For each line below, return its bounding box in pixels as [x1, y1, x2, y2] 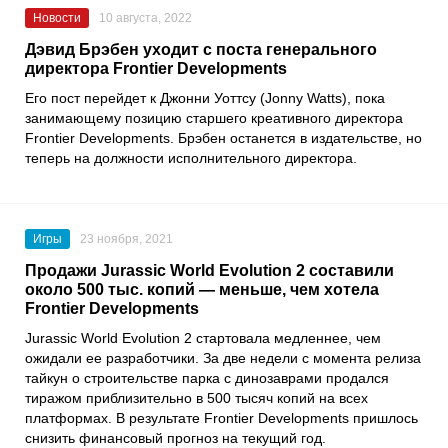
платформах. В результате [25, 410, 204, 427]
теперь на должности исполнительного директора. [25, 150, 357, 167]
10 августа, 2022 [99, 11, 192, 26]
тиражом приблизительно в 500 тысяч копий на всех [25, 390, 368, 407]
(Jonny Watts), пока [256, 90, 385, 107]
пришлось [349, 410, 418, 427]
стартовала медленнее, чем [192, 330, 381, 347]
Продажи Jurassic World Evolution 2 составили [25, 262, 394, 280]
